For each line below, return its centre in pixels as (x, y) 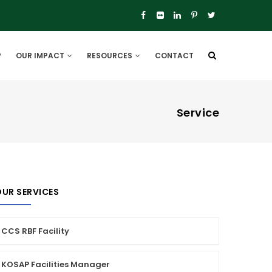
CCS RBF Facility (35, 231)
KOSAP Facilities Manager (56, 264)
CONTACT (174, 56)
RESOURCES (110, 56)
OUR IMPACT (41, 56)
